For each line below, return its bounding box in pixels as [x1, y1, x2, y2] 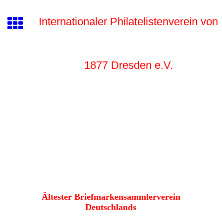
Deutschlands [85, 202, 137, 212]
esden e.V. [122, 59, 173, 71]
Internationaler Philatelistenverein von [39, 15, 218, 28]
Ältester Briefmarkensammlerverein [41, 191, 180, 202]
